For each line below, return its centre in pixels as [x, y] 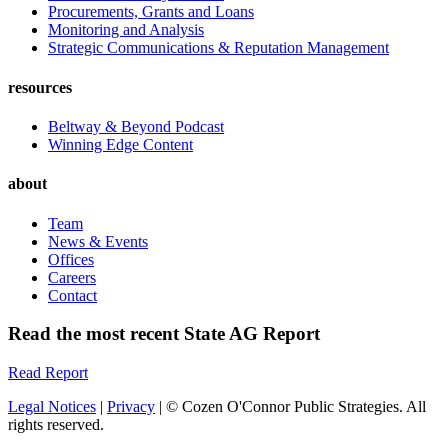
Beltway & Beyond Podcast [136, 126]
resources [40, 87]
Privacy [131, 406]
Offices [71, 259]
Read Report [48, 372]
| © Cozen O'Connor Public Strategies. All [290, 406]
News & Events [98, 241]
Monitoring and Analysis [126, 30]
